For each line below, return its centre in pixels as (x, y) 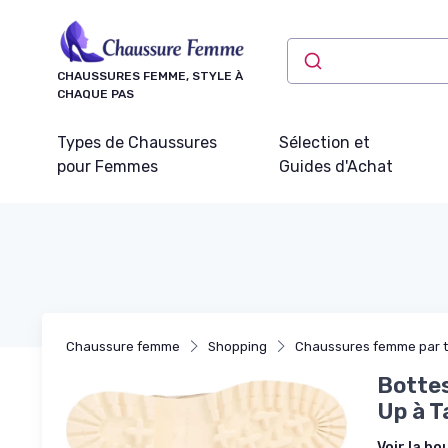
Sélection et (324, 142)
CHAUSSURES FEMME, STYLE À (150, 75)
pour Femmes (107, 166)
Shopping (237, 346)
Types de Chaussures (137, 142)
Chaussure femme (123, 346)
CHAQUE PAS (95, 93)
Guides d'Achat (335, 166)
